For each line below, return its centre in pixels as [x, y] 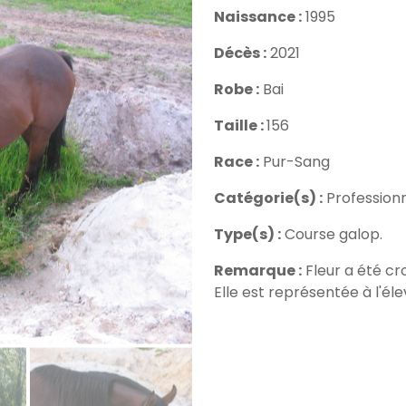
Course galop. [333, 234]
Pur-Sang [296, 162]
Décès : [240, 53]
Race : [237, 162]
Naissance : [258, 17]
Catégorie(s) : [268, 198]
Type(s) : [247, 234]
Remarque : [258, 271]
